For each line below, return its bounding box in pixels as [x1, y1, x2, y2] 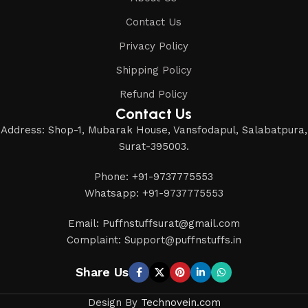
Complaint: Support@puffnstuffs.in [66, 234, 241, 247]
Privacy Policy [119, 40, 189, 53]
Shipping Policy [115, 64, 192, 77]
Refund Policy [120, 88, 188, 101]
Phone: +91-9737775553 [94, 170, 214, 184]
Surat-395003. [118, 140, 189, 153]
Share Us [76, 265, 129, 280]
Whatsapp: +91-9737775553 [84, 187, 223, 200]
